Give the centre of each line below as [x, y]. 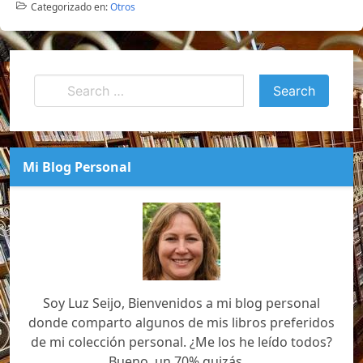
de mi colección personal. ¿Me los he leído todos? [181, 342]
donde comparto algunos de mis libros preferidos [181, 322]
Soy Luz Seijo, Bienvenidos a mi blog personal [181, 303]
